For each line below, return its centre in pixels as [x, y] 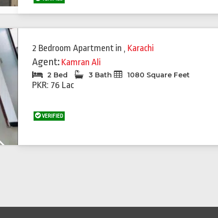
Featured [33, 35]
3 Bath [100, 75]
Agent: [46, 62]
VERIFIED [52, 116]
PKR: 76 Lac [53, 85]
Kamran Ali [81, 62]
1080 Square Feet [158, 75]
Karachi [141, 48]
